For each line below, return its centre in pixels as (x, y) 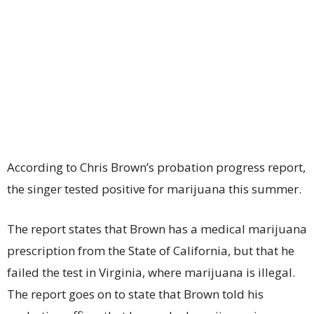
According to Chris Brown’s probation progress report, (156, 167)
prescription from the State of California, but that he (151, 251)
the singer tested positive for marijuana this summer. (154, 189)
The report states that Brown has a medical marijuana (157, 229)
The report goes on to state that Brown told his (135, 294)
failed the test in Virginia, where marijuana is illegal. (151, 272)
